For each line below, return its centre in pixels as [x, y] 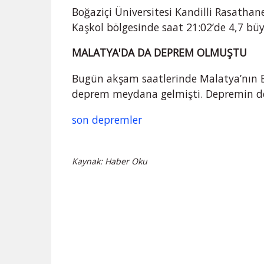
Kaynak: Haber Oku [110, 161]
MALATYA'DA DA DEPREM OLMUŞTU [160, 53]
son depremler [107, 119]
